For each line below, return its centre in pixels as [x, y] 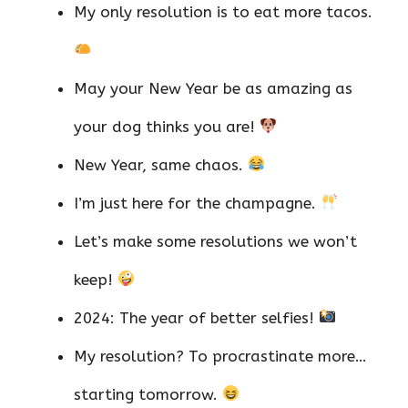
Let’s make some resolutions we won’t [215, 241]
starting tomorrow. [148, 394]
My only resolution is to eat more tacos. [223, 11]
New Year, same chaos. [161, 164]
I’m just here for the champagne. [197, 203]
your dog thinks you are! [167, 126]
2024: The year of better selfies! [196, 317]
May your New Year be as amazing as [213, 88]
